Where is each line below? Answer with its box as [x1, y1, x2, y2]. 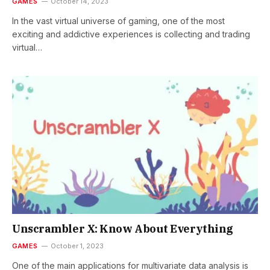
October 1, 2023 [51, 242, 104, 251]
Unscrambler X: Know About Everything [12, 222, 233, 236]
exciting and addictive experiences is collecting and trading [12, 28, 250, 39]
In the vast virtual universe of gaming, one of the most [12, 15, 225, 26]
